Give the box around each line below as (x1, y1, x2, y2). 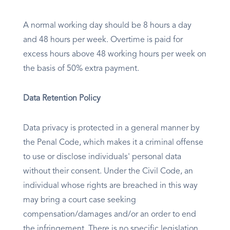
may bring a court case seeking (23, 196, 136, 205)
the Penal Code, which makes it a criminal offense (23, 139, 203, 147)
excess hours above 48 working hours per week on (23, 50, 206, 59)
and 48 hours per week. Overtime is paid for (23, 36, 183, 45)
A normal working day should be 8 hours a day (23, 22, 191, 30)
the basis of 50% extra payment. (23, 65, 141, 73)
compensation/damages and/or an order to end (23, 210, 196, 219)
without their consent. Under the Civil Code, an (23, 167, 193, 176)
